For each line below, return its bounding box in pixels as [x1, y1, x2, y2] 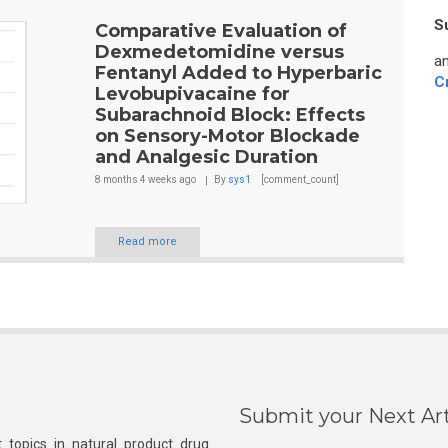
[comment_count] [258, 174, 339, 185]
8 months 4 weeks [94, 174, 177, 185]
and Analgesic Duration [94, 146, 318, 168]
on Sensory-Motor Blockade [94, 125, 360, 147]
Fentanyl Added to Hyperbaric [94, 62, 382, 84]
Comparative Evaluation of [94, 20, 347, 42]
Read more [117, 235, 177, 249]
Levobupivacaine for [94, 83, 290, 105]
